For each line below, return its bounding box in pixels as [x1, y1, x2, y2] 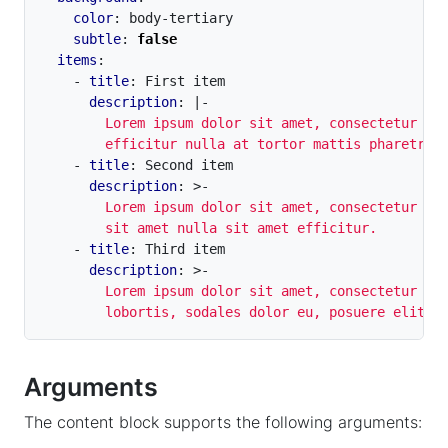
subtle [73, 31, 121, 48]
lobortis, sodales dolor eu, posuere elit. [41, 304, 433, 321]
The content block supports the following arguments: [24, 412, 422, 433]
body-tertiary [129, 10, 233, 27]
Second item [145, 157, 233, 174]
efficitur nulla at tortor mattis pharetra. [41, 136, 441, 153]
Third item [145, 241, 225, 258]
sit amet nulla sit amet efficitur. [41, 220, 377, 237]
